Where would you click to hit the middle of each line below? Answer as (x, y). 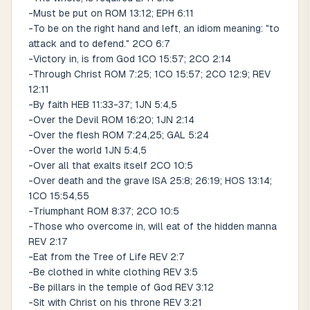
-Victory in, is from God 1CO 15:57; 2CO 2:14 (130, 59)
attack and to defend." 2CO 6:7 (99, 44)
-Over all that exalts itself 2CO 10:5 (111, 165)
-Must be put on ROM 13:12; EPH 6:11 (111, 13)
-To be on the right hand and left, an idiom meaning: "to (154, 28)
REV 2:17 (48, 241)
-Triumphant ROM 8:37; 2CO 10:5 (104, 211)
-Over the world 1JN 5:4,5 (88, 150)
